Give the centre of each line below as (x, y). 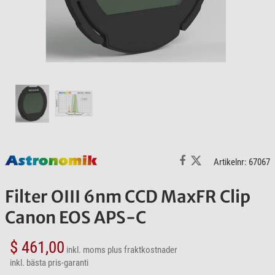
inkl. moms (86, 250)
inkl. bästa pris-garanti (49, 263)
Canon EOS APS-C (76, 218)
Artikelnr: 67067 (242, 162)
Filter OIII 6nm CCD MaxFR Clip (128, 197)
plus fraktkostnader (142, 250)
